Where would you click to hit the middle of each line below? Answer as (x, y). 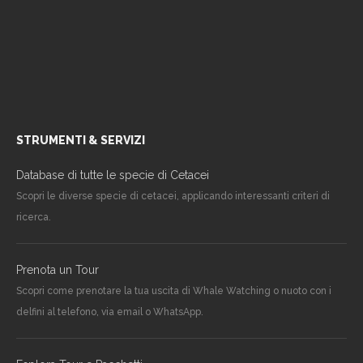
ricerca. (34, 218)
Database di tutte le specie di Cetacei (113, 175)
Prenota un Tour (58, 270)
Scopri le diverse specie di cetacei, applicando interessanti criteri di (173, 196)
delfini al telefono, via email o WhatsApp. (110, 312)
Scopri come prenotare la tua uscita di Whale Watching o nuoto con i (174, 291)
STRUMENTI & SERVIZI (81, 141)
